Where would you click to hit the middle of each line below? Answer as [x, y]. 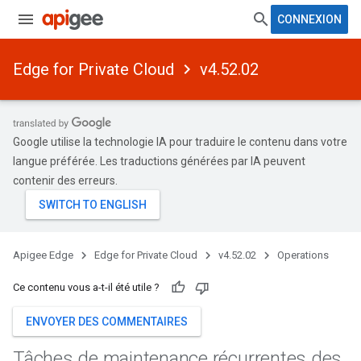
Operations [303, 255]
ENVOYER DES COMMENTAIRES [107, 322]
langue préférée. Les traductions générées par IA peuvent [159, 161]
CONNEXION [309, 19]
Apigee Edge [43, 255]
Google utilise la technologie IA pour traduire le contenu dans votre [180, 142]
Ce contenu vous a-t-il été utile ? [86, 287]
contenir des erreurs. [65, 180]
